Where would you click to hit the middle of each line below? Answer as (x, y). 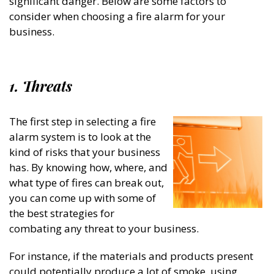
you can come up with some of (83, 198)
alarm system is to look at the (80, 137)
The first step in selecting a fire (83, 121)
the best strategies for (62, 213)
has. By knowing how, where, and (88, 167)
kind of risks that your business (85, 152)
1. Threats (43, 86)
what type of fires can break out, (87, 183)
